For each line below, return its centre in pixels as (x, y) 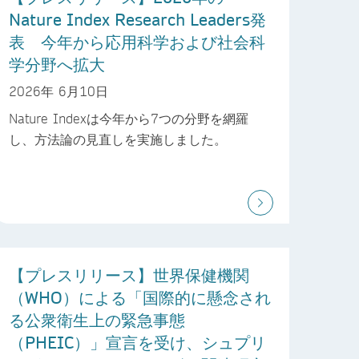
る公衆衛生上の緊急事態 (97, 319)
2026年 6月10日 (58, 91)
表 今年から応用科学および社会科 (137, 42)
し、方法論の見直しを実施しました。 (118, 139)
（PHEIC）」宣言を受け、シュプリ (137, 342)
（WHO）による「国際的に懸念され (140, 297)
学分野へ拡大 (57, 65)
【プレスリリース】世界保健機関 (129, 274)
